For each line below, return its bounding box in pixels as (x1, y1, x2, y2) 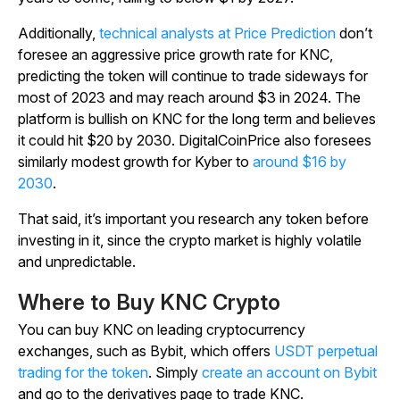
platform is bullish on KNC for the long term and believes (18, 110, 376, 129)
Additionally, (18, 24, 99, 43)
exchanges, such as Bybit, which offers (18, 342, 274, 361)
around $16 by (253, 153, 346, 171)
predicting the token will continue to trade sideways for (18, 67, 368, 86)
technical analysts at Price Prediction (99, 24, 336, 43)
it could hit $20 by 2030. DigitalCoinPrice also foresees (18, 131, 371, 150)
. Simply (148, 363, 198, 382)
